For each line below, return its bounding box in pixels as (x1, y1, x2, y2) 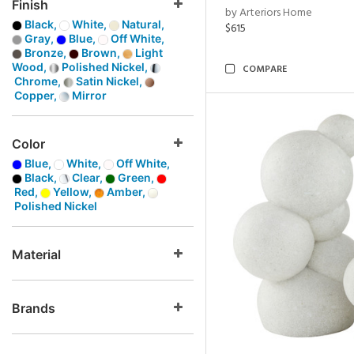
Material (12, 247, 61, 262)
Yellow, (51, 185, 94, 198)
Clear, (70, 171, 105, 184)
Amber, (104, 185, 148, 198)
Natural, (119, 17, 164, 31)
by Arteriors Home (225, 4, 312, 22)
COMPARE (243, 62, 287, 77)
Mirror (70, 88, 107, 102)
